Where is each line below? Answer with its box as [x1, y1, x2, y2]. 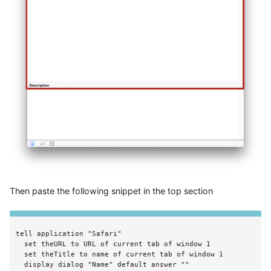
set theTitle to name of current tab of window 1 [16, 250, 223, 258]
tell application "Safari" [16, 229, 122, 238]
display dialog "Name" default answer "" [16, 260, 189, 269]
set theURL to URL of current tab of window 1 [16, 240, 211, 248]
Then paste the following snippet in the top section [10, 186, 213, 197]
